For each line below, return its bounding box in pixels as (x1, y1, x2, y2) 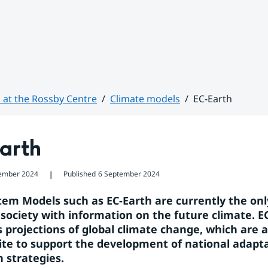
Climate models (110, 92, 180, 105)
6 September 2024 (98, 169, 160, 179)
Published (63, 169, 96, 179)
